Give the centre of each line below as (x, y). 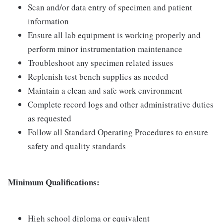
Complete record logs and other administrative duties (121, 104)
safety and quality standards (77, 146)
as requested (50, 118)
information (48, 21)
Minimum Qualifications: (54, 182)
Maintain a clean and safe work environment (105, 90)
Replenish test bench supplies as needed (98, 77)
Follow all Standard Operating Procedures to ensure (118, 132)
